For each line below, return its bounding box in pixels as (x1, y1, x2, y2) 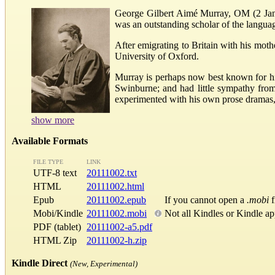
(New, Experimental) (70, 258, 137, 268)
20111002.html (87, 180, 144, 192)
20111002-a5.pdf (87, 221, 152, 232)
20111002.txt (87, 167, 137, 178)
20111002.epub (87, 194, 146, 205)
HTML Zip (33, 234, 77, 246)
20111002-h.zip (87, 234, 147, 246)
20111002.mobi (87, 207, 147, 219)
